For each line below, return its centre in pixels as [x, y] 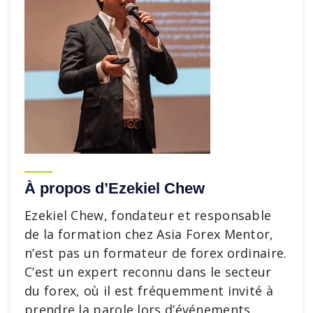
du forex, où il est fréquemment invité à [149, 290]
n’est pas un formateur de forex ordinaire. [156, 253]
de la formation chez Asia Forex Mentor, [149, 234]
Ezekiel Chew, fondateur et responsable [148, 215]
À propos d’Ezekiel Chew [115, 188]
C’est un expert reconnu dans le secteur [148, 271]
